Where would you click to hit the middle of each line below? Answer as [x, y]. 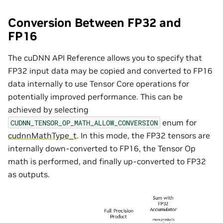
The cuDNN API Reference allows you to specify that [105, 57]
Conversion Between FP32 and [95, 22]
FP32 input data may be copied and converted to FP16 [110, 70]
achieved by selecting [48, 109]
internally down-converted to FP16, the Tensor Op [102, 148]
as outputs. [29, 174]
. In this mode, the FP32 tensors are [143, 135]
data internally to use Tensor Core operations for [99, 83]
